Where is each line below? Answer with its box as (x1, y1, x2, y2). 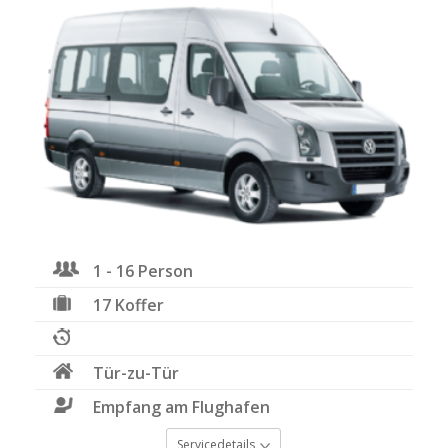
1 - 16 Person (93, 260, 194, 283)
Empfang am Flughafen (93, 396, 271, 419)
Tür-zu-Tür (93, 362, 180, 385)
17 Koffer (93, 294, 165, 317)
